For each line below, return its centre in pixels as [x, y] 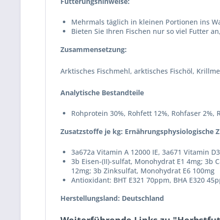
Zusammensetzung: [94, 49]
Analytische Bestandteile [102, 93]
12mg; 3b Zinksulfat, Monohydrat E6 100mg [143, 171]
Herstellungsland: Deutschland [112, 198]
